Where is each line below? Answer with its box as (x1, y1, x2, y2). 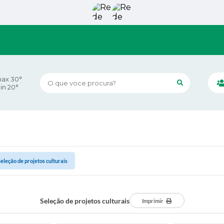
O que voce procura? (39, 78, 113, 87)
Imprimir (142, 197, 163, 204)
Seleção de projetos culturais (39, 196, 129, 205)
